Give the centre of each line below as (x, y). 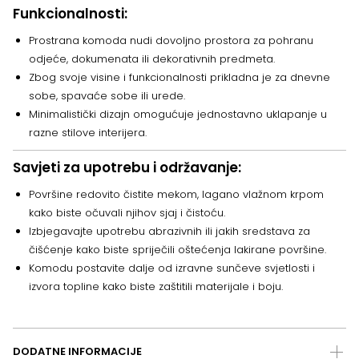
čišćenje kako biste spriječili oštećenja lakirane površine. (177, 250)
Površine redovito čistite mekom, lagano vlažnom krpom (176, 195)
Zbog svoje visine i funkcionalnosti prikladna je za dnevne (179, 78)
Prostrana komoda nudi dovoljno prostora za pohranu (171, 41)
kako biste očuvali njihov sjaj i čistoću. (127, 213)
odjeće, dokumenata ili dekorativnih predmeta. (152, 59)
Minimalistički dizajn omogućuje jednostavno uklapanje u (178, 115)
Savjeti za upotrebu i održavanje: (127, 168)
